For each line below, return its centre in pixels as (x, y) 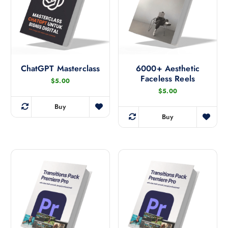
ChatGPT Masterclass (60, 69)
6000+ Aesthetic (168, 69)
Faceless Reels (168, 79)
